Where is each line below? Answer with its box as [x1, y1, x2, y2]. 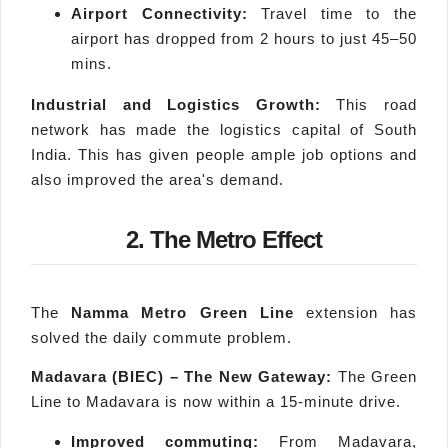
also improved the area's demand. [31, 170, 284, 188]
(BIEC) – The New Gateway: [107, 368, 338, 386]
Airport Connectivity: [71, 4, 248, 22]
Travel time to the [247, 4, 418, 22]
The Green [337, 368, 418, 386]
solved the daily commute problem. [31, 329, 292, 346]
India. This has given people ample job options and [31, 145, 417, 163]
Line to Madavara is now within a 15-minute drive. [31, 393, 401, 411]
